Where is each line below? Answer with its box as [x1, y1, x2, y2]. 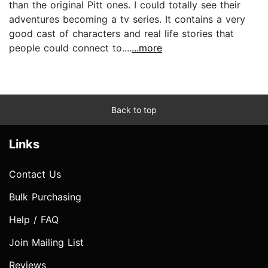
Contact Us [9, 167, 61, 180]
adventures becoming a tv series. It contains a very [9, 13, 245, 25]
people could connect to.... [9, 41, 132, 54]
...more [132, 41, 162, 54]
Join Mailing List [9, 236, 84, 248]
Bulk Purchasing [9, 190, 81, 203]
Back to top [111, 104, 157, 115]
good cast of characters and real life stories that [9, 27, 234, 39]
